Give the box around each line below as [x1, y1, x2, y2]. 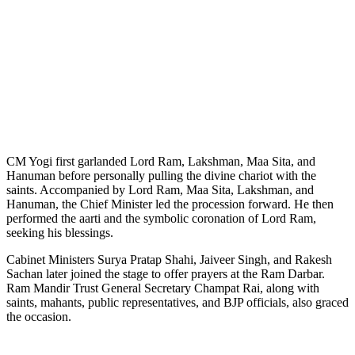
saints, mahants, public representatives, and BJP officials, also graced [6, 295, 349, 309]
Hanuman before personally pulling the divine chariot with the [6, 168, 316, 182]
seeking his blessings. [6, 225, 113, 239]
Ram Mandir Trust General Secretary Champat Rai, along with [6, 281, 319, 295]
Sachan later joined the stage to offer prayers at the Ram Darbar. [6, 266, 325, 281]
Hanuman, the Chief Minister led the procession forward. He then [6, 197, 334, 211]
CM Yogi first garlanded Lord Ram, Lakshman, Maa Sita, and [6, 154, 315, 168]
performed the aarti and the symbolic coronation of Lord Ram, [6, 211, 316, 225]
